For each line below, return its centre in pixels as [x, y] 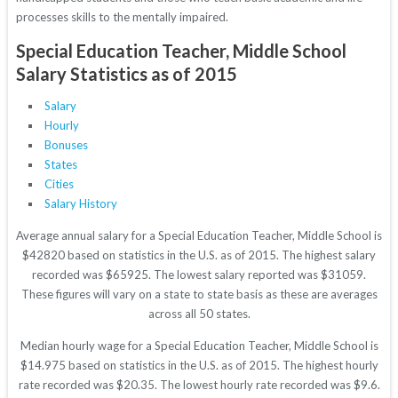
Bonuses [66, 145]
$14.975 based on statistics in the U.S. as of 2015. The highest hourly [199, 366]
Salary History [80, 204]
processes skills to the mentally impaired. [122, 17]
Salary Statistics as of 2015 [126, 74]
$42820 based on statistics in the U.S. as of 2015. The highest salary [199, 255]
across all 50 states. [199, 314]
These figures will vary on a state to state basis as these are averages [199, 295]
